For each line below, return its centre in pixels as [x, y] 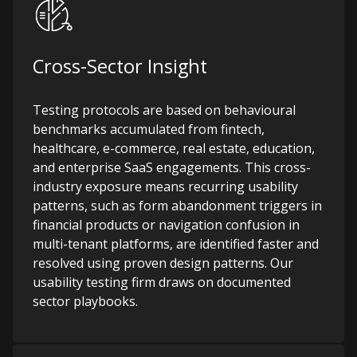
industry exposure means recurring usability [165, 186]
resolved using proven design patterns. [150, 263]
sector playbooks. [85, 301]
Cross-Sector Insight [120, 66]
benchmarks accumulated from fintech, [149, 129]
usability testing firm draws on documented [162, 282]
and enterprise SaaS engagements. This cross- [172, 167]
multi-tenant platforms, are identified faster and [176, 244]
